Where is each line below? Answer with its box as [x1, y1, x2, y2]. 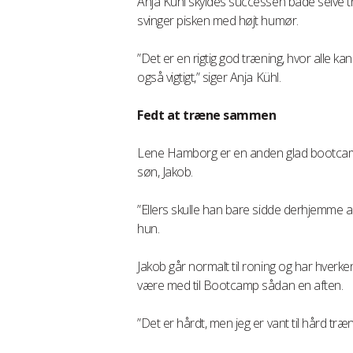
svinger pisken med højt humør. [137, 12, 299, 29]
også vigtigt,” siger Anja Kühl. [137, 69, 281, 86]
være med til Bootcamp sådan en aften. [137, 277, 344, 294]
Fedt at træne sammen [137, 106, 277, 124]
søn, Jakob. [137, 163, 193, 180]
